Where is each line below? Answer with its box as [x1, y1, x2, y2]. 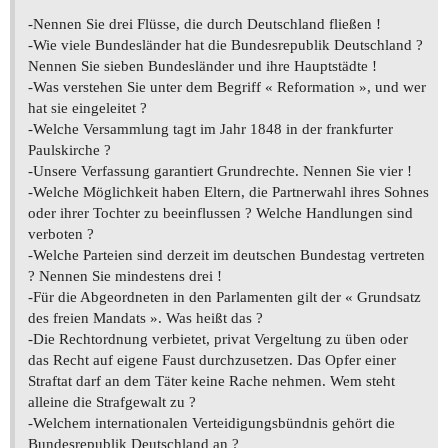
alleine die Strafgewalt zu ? [28, 394, 196, 411]
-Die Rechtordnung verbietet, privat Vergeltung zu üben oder [28, 331, 408, 348]
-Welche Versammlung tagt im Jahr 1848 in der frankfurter [28, 121, 393, 138]
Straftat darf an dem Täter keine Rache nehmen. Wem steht [28, 373, 395, 390]
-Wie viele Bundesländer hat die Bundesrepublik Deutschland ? [28, 37, 423, 54]
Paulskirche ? [28, 142, 111, 159]
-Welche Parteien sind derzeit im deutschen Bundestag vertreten [28, 247, 425, 264]
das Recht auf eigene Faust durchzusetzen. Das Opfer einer [28, 352, 396, 369]
